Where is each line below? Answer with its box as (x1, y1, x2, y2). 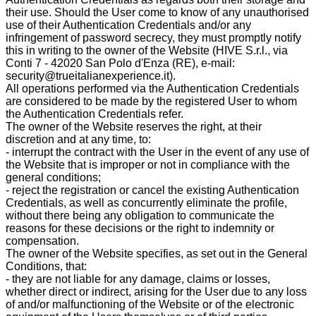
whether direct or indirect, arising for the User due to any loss (6, 285, 307, 298)
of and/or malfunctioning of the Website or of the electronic (6, 298, 294, 310)
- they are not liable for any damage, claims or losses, (6, 272, 270, 285)
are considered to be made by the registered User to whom (6, 95, 297, 107)
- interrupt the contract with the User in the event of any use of (6, 145, 309, 158)
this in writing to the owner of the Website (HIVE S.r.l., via (6, 44, 288, 56)
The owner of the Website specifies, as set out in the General (6, 247, 308, 260)
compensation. (6, 234, 79, 247)
